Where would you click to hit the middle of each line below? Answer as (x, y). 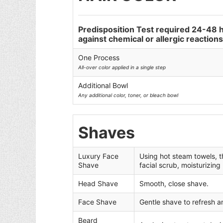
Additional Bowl (103, 85)
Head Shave (98, 183)
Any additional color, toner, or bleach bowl (128, 95)
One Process (99, 57)
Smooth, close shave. (174, 183)
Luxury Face (99, 156)
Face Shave (98, 202)
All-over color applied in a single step (122, 67)
